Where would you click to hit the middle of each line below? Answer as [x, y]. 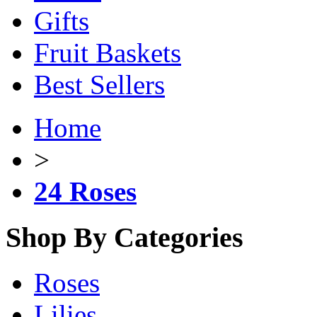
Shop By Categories [125, 237]
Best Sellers [99, 85]
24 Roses [85, 191]
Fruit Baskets [108, 53]
